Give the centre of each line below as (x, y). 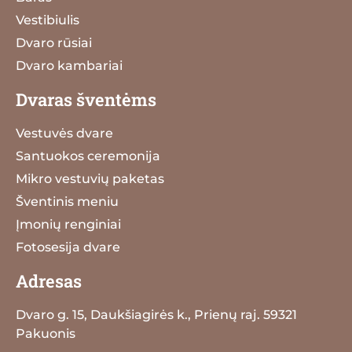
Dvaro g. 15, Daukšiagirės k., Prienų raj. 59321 (156, 314)
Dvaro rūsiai (54, 42)
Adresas (49, 280)
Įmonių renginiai (68, 224)
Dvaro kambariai (69, 65)
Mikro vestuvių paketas (90, 178)
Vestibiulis (48, 20)
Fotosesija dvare (68, 247)
